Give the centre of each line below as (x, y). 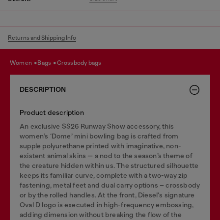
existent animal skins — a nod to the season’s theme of (106, 156)
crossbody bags (81, 63)
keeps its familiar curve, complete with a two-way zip (104, 175)
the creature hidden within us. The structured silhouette (109, 165)
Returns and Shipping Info (42, 38)
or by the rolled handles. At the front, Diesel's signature (107, 195)
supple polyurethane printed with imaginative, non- (101, 146)
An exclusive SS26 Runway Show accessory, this (97, 126)
